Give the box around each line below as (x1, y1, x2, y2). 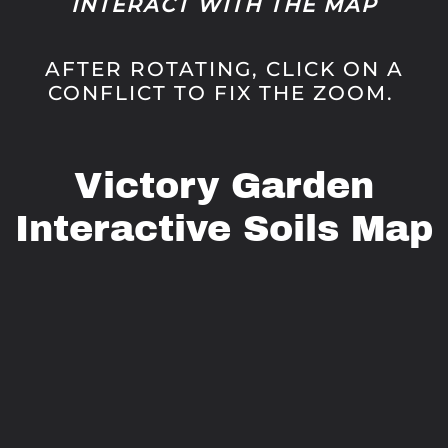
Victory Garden (74, 166, 374, 206)
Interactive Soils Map (15, 209, 433, 249)
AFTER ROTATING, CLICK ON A (44, 57, 404, 81)
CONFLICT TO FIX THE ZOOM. (47, 81, 401, 105)
